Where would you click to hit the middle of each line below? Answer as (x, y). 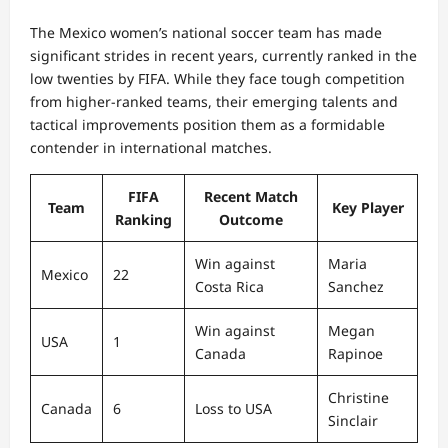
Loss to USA (233, 408)
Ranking (143, 219)
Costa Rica (229, 286)
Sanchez (356, 286)
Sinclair (353, 420)
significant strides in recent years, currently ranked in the (223, 55)
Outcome (251, 219)
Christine (358, 397)
